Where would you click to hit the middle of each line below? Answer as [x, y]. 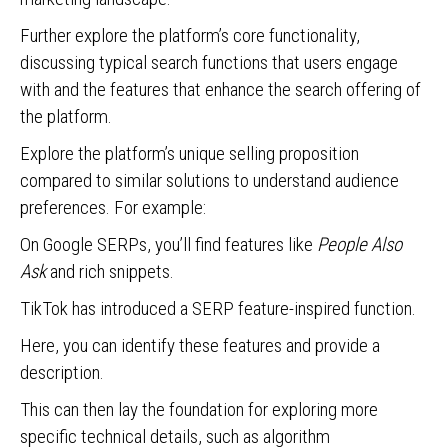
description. [62, 372]
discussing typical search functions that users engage [209, 62]
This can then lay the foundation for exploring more [199, 409]
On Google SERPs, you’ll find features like [168, 244]
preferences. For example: [115, 207]
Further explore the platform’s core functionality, [190, 35]
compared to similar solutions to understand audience [209, 180]
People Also [359, 244]
